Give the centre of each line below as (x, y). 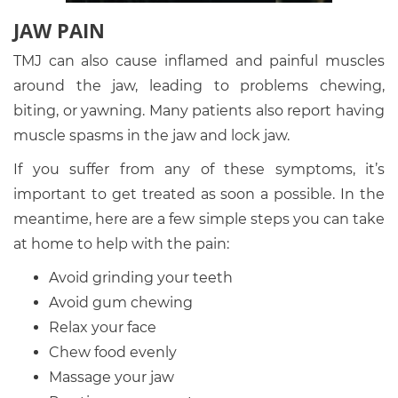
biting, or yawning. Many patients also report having (199, 111)
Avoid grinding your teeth (141, 278)
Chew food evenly (113, 353)
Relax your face (103, 328)
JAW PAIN (59, 31)
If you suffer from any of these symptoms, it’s (199, 170)
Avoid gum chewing (121, 303)
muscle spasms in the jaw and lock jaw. (151, 136)
